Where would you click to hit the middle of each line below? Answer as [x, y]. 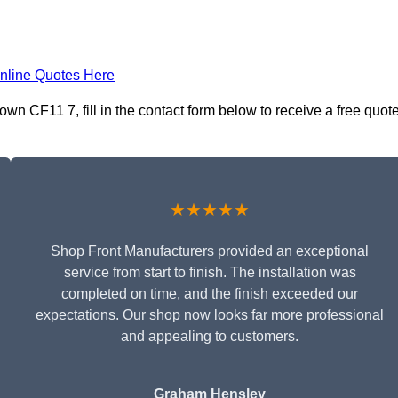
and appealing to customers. [210, 337]
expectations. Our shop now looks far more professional [210, 315]
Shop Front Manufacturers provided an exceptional [210, 251]
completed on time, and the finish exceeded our [210, 294]
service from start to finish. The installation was [210, 273]
